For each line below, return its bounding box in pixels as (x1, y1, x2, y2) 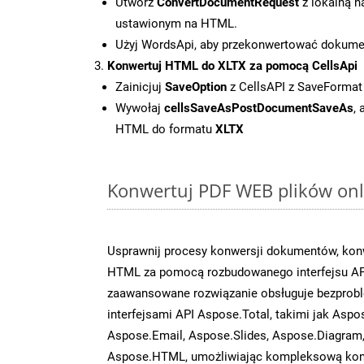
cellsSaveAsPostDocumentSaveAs (164, 100, 353, 115)
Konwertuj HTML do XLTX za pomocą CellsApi (107, 58, 357, 73)
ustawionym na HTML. (115, 15, 237, 31)
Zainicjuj (115, 79, 165, 94)
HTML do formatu (115, 121, 215, 136)
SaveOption (165, 79, 227, 94)
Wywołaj (115, 100, 164, 115)
